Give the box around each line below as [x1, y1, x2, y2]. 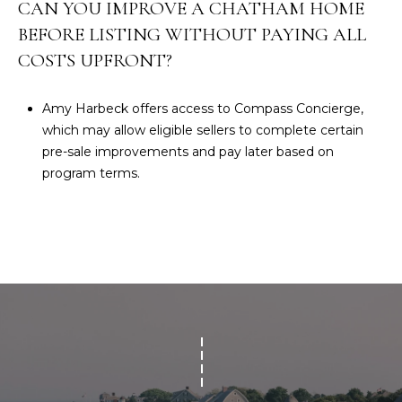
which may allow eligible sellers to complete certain [41, 121, 363, 138]
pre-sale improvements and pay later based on [41, 143, 334, 160]
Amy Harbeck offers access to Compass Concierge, [41, 100, 363, 117]
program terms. [41, 164, 140, 181]
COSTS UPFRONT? [18, 49, 172, 73]
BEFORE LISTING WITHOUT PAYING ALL [18, 23, 366, 47]
